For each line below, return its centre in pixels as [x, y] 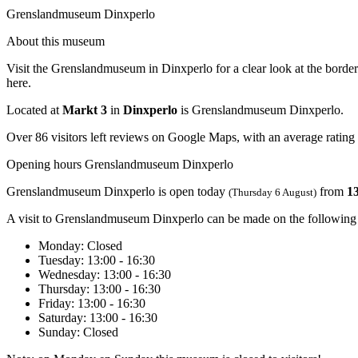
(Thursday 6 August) [272, 192]
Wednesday [68, 274]
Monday [60, 245]
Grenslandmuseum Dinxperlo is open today [117, 191]
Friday [55, 303]
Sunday [58, 332]
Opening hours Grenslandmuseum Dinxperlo [120, 164]
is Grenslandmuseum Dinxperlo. [261, 109]
